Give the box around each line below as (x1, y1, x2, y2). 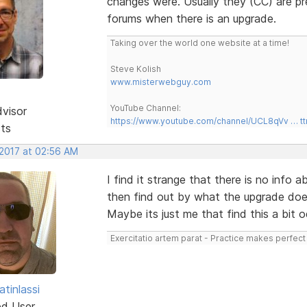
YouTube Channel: (110, 102, 181, 113)
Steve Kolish (110, 63, 161, 74)
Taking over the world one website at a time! (110, 37, 289, 48)
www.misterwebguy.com (110, 76, 211, 87)
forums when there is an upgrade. (106, 11, 276, 25)
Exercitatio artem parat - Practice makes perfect (110, 232, 306, 243)
